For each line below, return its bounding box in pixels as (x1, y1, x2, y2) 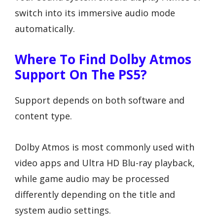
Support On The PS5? (15, 66, 147, 84)
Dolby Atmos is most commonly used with (15, 141, 194, 153)
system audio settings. (15, 204, 111, 216)
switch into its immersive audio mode (15, 7, 175, 19)
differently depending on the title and (15, 188, 175, 200)
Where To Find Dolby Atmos (15, 50, 191, 69)
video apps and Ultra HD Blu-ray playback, (15, 156, 195, 169)
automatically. (15, 23, 75, 35)
